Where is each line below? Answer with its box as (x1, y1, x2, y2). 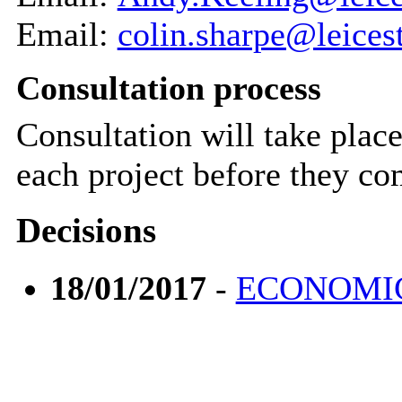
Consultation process (15, 68, 321, 107)
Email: (15, 14, 118, 53)
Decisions (15, 211, 156, 251)
